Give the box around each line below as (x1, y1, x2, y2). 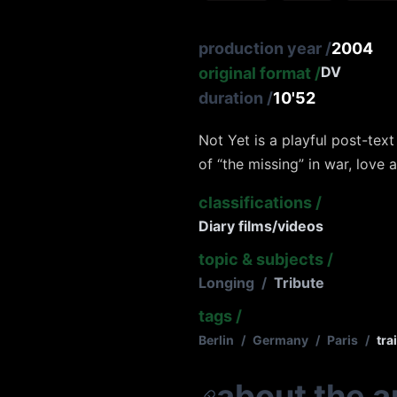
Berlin (198, 332, 234, 348)
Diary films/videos (198, 217, 323, 236)
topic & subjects (198, 250, 323, 269)
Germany (253, 332, 308, 348)
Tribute (274, 274, 324, 292)
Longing (198, 274, 254, 292)
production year (198, 39, 322, 58)
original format (198, 64, 311, 83)
